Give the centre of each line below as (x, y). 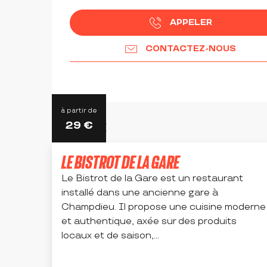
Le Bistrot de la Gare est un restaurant (152, 179)
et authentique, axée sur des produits (149, 222)
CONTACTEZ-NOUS (191, 49)
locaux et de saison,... (110, 236)
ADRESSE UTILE (79, 128)
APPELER (191, 23)
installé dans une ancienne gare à (140, 193)
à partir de (79, 111)
